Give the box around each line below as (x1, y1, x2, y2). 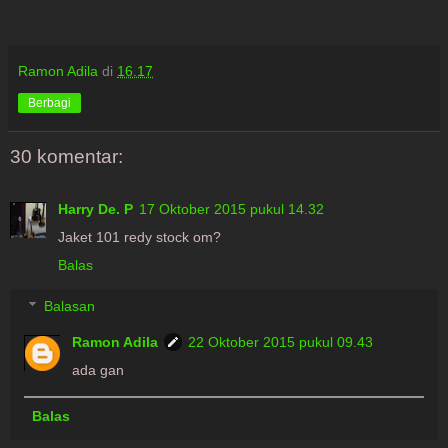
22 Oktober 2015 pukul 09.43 (188, 334, 374, 351)
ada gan (72, 362, 125, 379)
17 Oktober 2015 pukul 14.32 (139, 200, 324, 217)
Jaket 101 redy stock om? (58, 228, 221, 245)
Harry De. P (58, 200, 133, 217)
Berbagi (28, 96, 71, 111)
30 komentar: (10, 146, 123, 168)
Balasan (44, 298, 96, 315)
